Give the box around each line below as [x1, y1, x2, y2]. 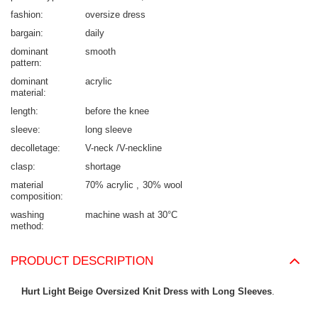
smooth [85, 45, 116, 57]
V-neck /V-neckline [85, 142, 162, 153]
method [11, 220, 41, 231]
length [11, 105, 35, 116]
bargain [11, 27, 40, 38]
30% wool [143, 179, 182, 190]
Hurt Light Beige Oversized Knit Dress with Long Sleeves [21, 285, 272, 297]
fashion [11, 9, 40, 20]
